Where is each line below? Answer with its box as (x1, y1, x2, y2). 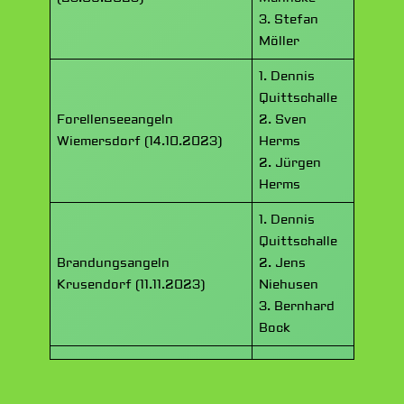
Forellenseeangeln (57, 112, 174, 128)
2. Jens (259, 255, 307, 271)
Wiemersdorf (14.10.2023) (57, 133, 223, 150)
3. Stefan (259, 12, 319, 28)
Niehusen (259, 277, 319, 293)
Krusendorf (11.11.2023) (57, 277, 206, 293)
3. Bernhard (259, 298, 335, 315)
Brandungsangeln (57, 255, 170, 271)
